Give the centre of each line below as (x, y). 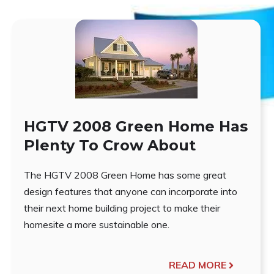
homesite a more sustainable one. (97, 225)
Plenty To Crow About (110, 146)
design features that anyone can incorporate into (131, 192)
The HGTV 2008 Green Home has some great (125, 175)
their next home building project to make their (122, 208)
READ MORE (197, 265)
